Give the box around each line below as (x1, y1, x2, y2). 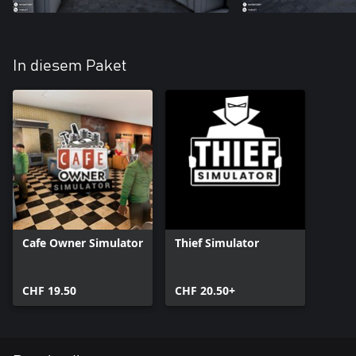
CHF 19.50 (22, 283, 76, 298)
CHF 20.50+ (175, 283, 235, 298)
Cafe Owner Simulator (22, 235, 143, 250)
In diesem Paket (13, 58, 127, 74)
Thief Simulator (175, 235, 259, 250)
